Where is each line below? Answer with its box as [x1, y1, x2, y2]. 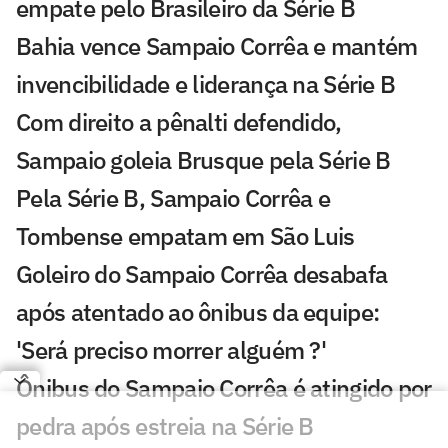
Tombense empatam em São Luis [16, 220, 355, 253]
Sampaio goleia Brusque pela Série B [16, 144, 391, 177]
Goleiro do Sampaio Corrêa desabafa [16, 258, 388, 291]
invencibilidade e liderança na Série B [16, 68, 396, 101]
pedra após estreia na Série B [16, 410, 314, 443]
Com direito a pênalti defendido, [16, 106, 342, 139]
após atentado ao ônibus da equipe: [16, 296, 380, 329]
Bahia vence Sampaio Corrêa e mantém [16, 30, 418, 63]
